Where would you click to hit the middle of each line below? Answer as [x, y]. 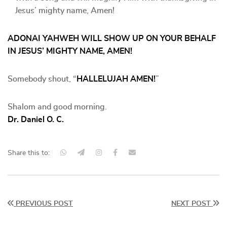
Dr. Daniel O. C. [36, 120]
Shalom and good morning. [57, 107]
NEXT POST [192, 204]
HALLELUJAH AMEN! [116, 79]
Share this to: [29, 153]
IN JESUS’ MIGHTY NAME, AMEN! [70, 51]
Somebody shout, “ [42, 79]
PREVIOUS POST [43, 204]
